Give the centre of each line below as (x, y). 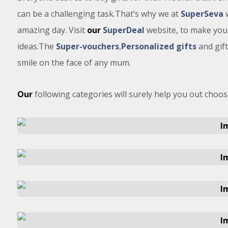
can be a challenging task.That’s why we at (99, 14)
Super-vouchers (87, 46)
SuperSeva (202, 14)
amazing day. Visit (52, 30)
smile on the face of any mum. (74, 63)
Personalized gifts (159, 46)
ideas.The (36, 46)
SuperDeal (123, 30)
